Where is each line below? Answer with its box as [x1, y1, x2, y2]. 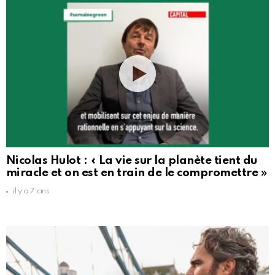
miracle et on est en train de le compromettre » [6, 167, 267, 179]
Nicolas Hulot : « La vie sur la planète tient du [6, 155, 257, 167]
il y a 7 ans [13, 187, 50, 196]
